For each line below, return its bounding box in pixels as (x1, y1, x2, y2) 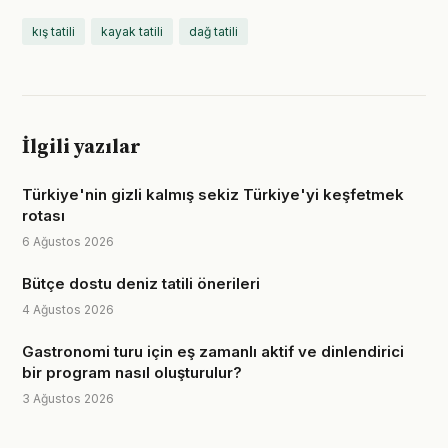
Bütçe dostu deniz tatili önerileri (22, 274, 260, 293)
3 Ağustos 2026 (22, 391, 114, 406)
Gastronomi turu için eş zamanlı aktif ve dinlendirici (22, 342, 404, 361)
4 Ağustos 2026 (22, 302, 114, 317)
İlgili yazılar (22, 135, 141, 160)
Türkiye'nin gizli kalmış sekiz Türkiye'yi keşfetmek (22, 185, 404, 204)
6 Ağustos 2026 (22, 234, 114, 249)
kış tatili (32, 24, 75, 39)
